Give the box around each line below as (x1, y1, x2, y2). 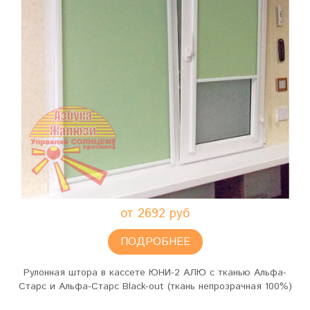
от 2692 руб (120, 205, 190, 223)
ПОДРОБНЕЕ (120, 234, 190, 250)
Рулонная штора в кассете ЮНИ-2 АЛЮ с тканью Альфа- (24, 266, 286, 280)
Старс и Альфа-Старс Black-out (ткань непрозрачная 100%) (18, 280, 292, 293)
